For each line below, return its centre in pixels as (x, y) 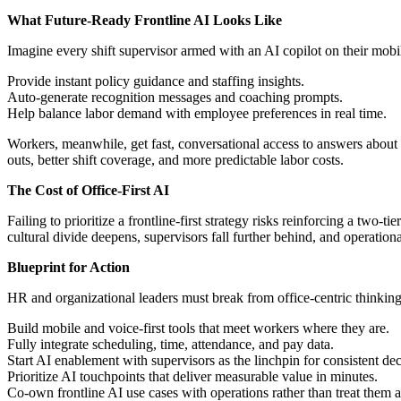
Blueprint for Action (68, 268)
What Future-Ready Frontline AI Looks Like (145, 21)
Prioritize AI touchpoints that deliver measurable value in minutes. (192, 377)
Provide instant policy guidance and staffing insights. (156, 81)
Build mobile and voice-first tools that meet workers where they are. (198, 328)
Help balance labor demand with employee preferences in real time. (197, 114)
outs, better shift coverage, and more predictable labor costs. (175, 160)
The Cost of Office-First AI (88, 191)
